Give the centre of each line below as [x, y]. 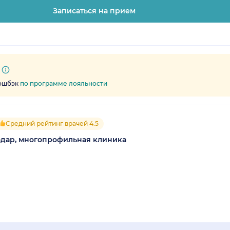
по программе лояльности [64, 83]
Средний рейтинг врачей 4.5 [52, 123]
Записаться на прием [94, 11]
